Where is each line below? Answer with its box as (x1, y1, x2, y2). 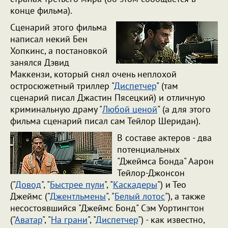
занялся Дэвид (10, 56, 69, 68)
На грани (51, 214, 88, 225)
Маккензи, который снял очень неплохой (10, 68, 177, 80)
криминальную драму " (10, 103, 102, 115)
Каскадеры (113, 179, 157, 190)
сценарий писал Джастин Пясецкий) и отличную (10, 92, 205, 103)
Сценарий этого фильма (10, 21, 107, 33)
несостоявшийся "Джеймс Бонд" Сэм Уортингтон (10, 202, 204, 214)
